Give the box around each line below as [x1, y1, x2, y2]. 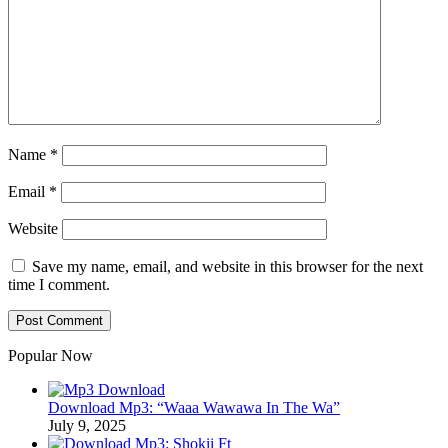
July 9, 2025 [48, 417, 126, 435]
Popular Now [8, 347, 93, 365]
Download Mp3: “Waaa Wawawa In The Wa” [48, 399, 340, 417]
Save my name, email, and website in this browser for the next [32, 258, 423, 276]
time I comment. [8, 276, 110, 294]
